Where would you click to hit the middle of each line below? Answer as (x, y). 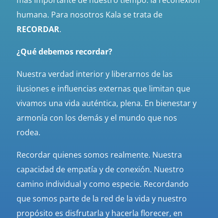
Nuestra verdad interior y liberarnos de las (94, 74)
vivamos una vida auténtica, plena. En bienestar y (106, 103)
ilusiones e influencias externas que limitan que (103, 89)
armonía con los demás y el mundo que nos (97, 118)
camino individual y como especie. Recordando (102, 184)
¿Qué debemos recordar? (64, 52)
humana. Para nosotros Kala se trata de (89, 15)
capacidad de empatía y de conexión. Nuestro (100, 170)
